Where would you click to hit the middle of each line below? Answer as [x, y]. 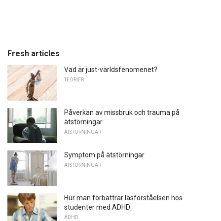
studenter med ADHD [97, 207]
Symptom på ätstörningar [104, 155]
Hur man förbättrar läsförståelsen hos [123, 198]
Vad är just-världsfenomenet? [111, 69]
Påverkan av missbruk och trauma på [122, 112]
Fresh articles [34, 53]
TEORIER [74, 79]
